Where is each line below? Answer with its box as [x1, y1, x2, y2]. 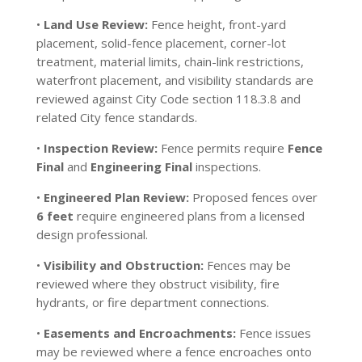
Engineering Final [90, 158, 192, 175]
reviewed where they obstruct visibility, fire [36, 276, 280, 292]
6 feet [36, 208, 74, 224]
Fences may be [203, 257, 291, 273]
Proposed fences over [188, 189, 318, 205]
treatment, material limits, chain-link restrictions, [36, 53, 304, 69]
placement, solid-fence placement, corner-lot [36, 35, 286, 51]
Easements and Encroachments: [43, 325, 236, 341]
